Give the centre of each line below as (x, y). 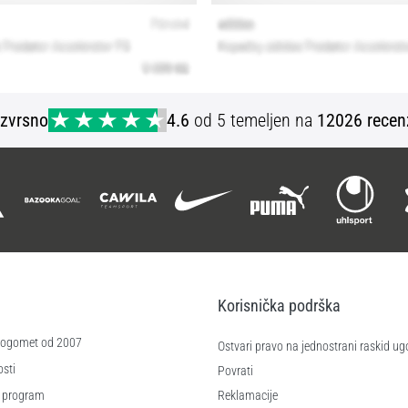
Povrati (235, 372)
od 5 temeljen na (254, 121)
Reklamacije (248, 396)
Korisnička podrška (279, 306)
